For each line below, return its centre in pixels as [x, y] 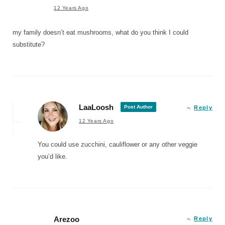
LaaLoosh [96, 107]
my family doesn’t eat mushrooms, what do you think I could [100, 32]
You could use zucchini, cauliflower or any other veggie [118, 144]
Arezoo [67, 219]
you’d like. [52, 156]
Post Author [138, 106]
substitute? [29, 44]
